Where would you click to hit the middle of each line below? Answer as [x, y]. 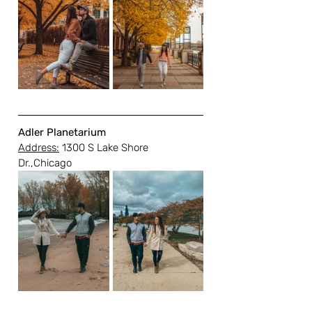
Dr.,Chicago [45, 163]
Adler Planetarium [62, 133]
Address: [39, 148]
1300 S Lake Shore [105, 148]
